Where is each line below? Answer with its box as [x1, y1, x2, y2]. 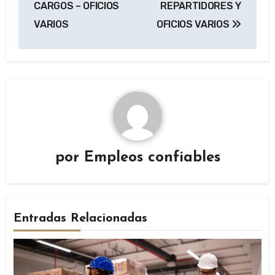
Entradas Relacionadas [14, 212, 148, 225]
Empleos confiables [83, 150, 220, 165]
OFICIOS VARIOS [156, 18, 232, 31]
